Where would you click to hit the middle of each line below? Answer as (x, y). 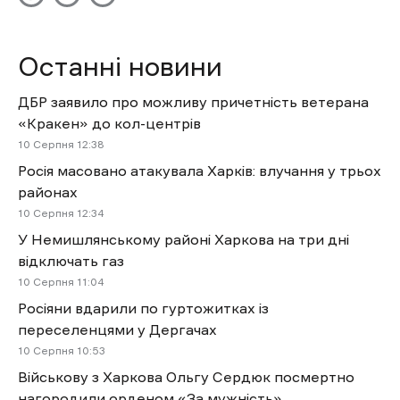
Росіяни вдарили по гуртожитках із (143, 308)
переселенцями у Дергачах (117, 329)
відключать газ (71, 260)
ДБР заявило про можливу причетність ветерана (193, 101)
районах (48, 192)
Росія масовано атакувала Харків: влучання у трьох (200, 170)
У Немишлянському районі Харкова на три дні (183, 239)
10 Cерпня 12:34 (61, 213)
